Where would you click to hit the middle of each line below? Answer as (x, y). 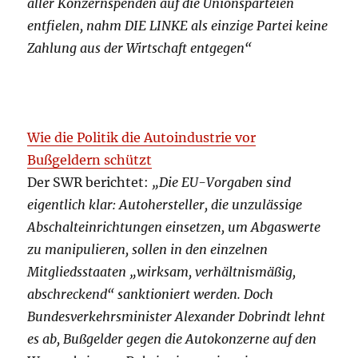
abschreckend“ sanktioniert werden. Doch (151, 294)
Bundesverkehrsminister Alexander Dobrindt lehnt (177, 317)
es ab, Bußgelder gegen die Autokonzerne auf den (172, 339)
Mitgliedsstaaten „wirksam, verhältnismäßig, (162, 272)
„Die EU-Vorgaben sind (222, 183)
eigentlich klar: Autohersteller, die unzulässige (165, 205)
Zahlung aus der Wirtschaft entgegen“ (140, 48)
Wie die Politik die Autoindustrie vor (142, 138)
